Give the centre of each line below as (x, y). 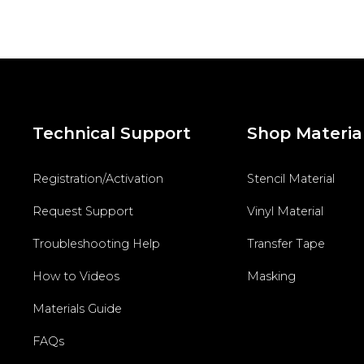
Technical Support (112, 133)
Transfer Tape (286, 244)
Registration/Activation (98, 179)
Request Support (83, 211)
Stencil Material (290, 179)
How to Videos (76, 276)
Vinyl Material (285, 211)
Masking (271, 276)
